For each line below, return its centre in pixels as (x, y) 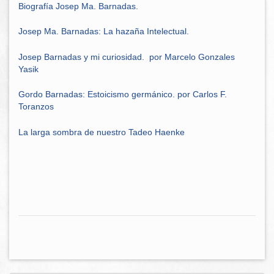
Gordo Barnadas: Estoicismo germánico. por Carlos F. (123, 94)
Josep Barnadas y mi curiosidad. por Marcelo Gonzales (127, 57)
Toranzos (36, 107)
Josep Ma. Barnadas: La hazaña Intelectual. (104, 31)
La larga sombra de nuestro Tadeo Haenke (103, 132)
